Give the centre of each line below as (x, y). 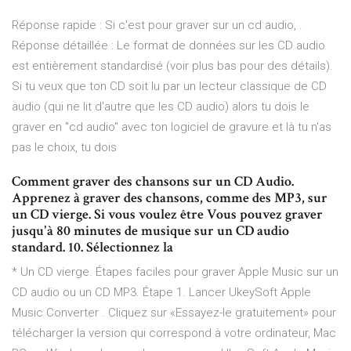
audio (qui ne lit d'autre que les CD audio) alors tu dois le (161, 107)
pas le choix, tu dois (64, 148)
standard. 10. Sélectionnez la (94, 248)
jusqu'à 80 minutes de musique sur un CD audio (150, 231)
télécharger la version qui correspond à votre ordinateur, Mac (174, 333)
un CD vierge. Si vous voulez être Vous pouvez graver (167, 215)
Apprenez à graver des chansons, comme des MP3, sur (170, 198)
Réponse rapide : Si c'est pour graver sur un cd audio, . (157, 25)
